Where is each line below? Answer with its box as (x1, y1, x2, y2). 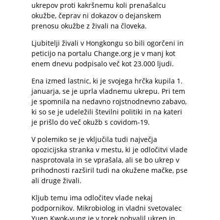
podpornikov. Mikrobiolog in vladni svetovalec (31, 203, 182, 213)
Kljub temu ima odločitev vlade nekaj (31, 193, 153, 202)
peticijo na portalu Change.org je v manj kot (31, 49, 175, 58)
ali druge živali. (31, 176, 82, 185)
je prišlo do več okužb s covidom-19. (31, 117, 150, 127)
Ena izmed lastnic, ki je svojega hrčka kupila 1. (31, 76, 183, 85)
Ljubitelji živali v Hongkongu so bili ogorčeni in (31, 38, 184, 48)
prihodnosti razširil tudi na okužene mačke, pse (31, 165, 188, 175)
